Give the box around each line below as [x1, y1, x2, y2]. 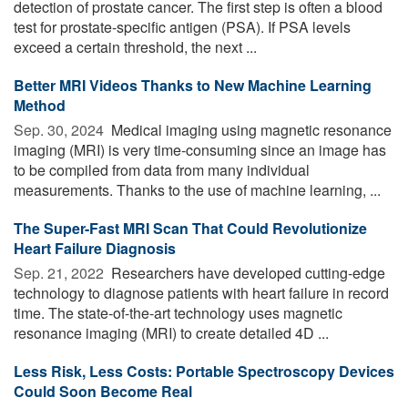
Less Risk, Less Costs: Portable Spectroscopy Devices [14, 360, 394, 382]
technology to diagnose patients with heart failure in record [14, 281, 389, 303]
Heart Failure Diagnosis [14, 237, 176, 259]
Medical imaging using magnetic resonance [107, 118, 392, 140]
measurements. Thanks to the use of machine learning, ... [14, 178, 381, 200]
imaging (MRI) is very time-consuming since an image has [14, 138, 386, 160]
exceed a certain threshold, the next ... [14, 36, 257, 57]
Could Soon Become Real [14, 380, 192, 402]
